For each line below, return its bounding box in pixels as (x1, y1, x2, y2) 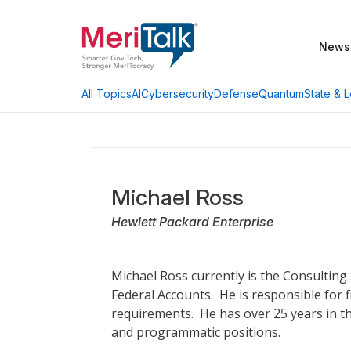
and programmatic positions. (111, 324, 280, 341)
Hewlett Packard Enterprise (111, 214, 273, 230)
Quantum (259, 86, 304, 100)
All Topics (81, 87, 132, 100)
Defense (214, 86, 259, 100)
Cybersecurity (141, 86, 214, 100)
